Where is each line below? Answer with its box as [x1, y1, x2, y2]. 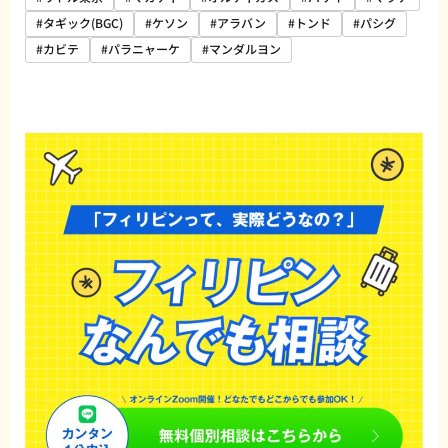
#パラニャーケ [101, 40, 180, 58]
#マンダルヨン [202, 40, 281, 58]
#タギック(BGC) [36, 14, 123, 32]
